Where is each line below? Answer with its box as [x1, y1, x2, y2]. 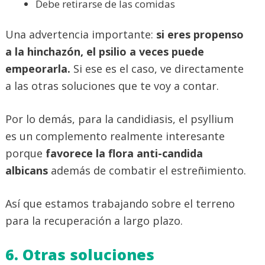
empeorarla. [5, 62, 73, 76]
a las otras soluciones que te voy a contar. [5, 79, 219, 93]
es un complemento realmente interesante [5, 129, 225, 144]
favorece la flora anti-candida [43, 146, 203, 161]
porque [5, 146, 43, 161]
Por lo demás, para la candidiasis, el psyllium [5, 112, 234, 127]
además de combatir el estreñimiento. [48, 163, 246, 178]
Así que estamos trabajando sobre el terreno [5, 196, 235, 211]
